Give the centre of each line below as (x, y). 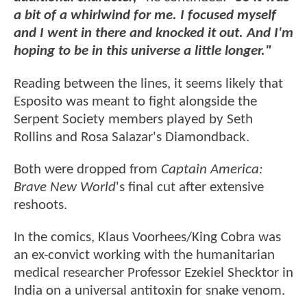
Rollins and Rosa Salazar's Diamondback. (132, 137)
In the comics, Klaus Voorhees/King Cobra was (147, 238)
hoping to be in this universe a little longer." (143, 51)
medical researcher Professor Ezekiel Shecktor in (153, 273)
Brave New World (65, 188)
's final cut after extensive (190, 188)
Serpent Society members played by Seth (133, 119)
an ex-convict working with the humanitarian (144, 256)
